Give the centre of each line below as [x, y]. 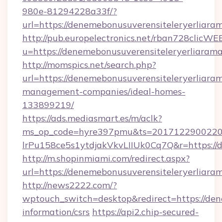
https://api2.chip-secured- [145, 212]
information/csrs [56, 212]
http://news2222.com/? [70, 185]
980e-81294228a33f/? [70, 11]
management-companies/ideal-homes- [104, 91]
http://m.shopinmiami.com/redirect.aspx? [106, 158]
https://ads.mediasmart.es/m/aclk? [92, 118]
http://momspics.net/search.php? [89, 65]
